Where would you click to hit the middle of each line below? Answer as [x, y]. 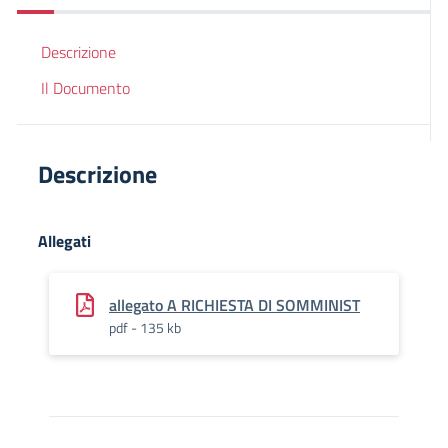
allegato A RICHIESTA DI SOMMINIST [234, 305]
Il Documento [85, 88]
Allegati [64, 241]
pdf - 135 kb [145, 327]
